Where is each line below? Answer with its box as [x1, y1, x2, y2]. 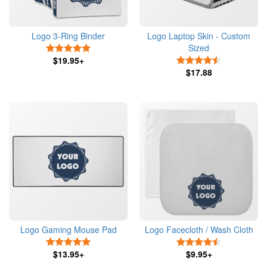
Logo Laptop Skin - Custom [147, 30, 250, 42]
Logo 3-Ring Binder [32, 30, 105, 42]
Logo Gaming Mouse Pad [20, 223, 117, 235]
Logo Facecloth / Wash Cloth [144, 223, 253, 235]
